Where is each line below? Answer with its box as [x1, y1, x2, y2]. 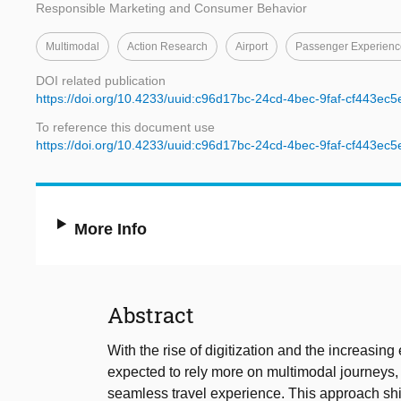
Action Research [127, 40, 208, 54]
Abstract [107, 301, 194, 330]
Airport [235, 40, 268, 54]
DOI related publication [36, 73, 166, 89]
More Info [74, 220, 148, 239]
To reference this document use [36, 120, 215, 135]
